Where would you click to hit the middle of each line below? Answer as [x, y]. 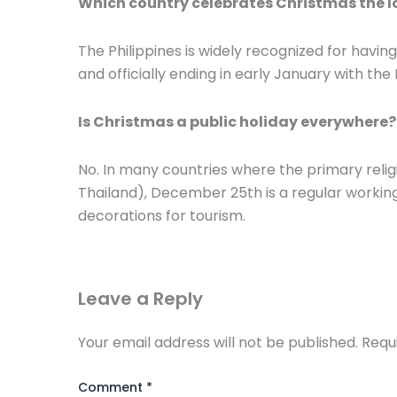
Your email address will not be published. [218, 342]
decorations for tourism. [162, 215]
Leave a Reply [140, 298]
